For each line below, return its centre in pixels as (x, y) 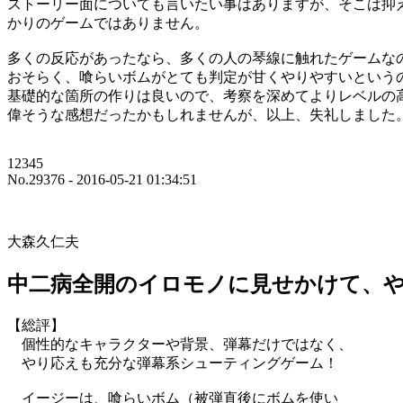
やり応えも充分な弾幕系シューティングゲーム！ (173, 363)
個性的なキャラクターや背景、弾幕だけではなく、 (180, 344)
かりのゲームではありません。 (108, 23)
